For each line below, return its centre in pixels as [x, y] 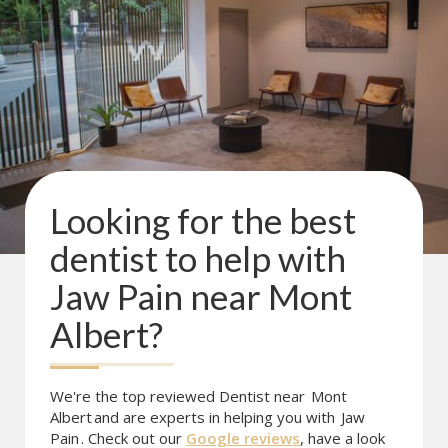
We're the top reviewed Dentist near [179, 396]
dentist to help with [198, 258]
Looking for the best [203, 220]
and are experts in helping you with [216, 417]
